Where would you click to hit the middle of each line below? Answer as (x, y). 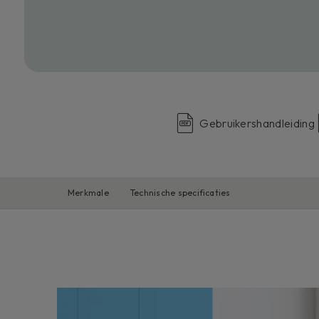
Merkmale (88, 192)
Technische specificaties (180, 192)
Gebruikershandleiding (257, 123)
